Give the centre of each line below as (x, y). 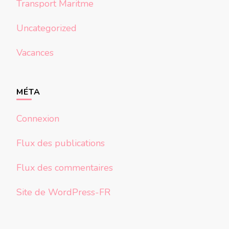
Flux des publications (61, 143)
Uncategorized (47, 28)
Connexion (38, 119)
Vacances (35, 53)
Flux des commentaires (65, 168)
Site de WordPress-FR (63, 192)
